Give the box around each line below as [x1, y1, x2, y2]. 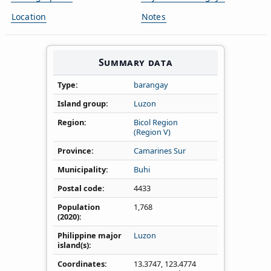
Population [57, 201, 100, 212]
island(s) [57, 239, 89, 250]
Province [57, 145, 91, 156]
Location [11, 10, 47, 22]
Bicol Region [134, 116, 178, 128]
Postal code [57, 182, 102, 194]
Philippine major [57, 229, 122, 241]
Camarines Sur [134, 145, 186, 156]
